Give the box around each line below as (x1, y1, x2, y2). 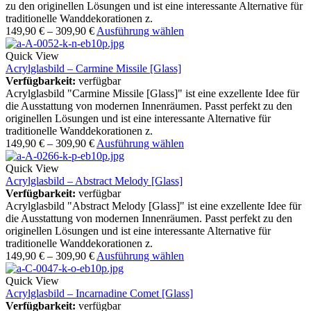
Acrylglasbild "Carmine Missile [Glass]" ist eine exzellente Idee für (6, 87, 299, 100)
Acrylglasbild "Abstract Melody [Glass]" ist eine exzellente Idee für (6, 200, 301, 212)
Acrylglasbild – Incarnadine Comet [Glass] (6, 287, 193, 300)
